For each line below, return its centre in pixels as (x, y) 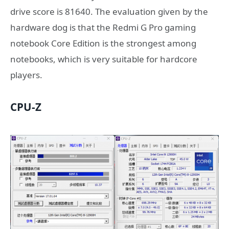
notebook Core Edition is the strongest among (103, 43)
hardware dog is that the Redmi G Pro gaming (103, 28)
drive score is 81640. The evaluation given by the (109, 12)
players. (26, 75)
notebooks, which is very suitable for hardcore (104, 59)
